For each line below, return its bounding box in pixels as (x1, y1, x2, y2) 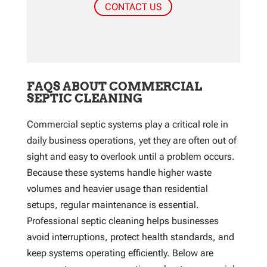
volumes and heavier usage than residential (26, 182, 208, 194)
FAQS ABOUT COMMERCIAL (26, 79, 202, 94)
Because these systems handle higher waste (26, 166, 212, 178)
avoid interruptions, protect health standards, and (26, 231, 234, 243)
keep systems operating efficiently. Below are (26, 247, 213, 259)
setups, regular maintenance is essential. (26, 198, 199, 210)
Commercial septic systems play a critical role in (26, 118, 228, 130)
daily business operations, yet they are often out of (26, 134, 237, 146)
